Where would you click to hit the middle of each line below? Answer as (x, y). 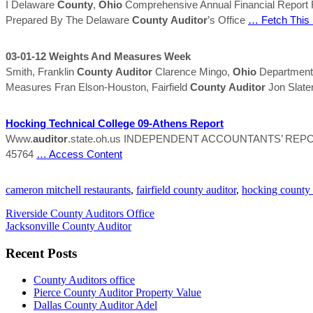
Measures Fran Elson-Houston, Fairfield (98, 87)
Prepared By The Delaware (69, 20)
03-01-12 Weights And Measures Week (98, 56)
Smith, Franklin (41, 71)
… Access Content (79, 154)
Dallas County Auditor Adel (95, 305)
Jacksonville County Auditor (68, 226)
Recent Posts (41, 253)
